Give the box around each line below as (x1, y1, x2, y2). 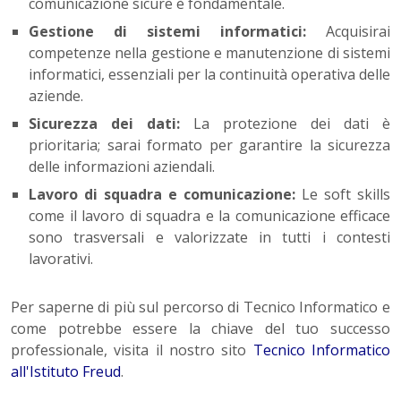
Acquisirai (306, 21, 390, 42)
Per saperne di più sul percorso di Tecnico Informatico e (11, 297, 390, 318)
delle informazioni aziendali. (29, 157, 215, 177)
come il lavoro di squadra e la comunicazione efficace (29, 206, 390, 226)
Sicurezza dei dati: (29, 114, 180, 134)
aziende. (29, 86, 83, 107)
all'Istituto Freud (11, 362, 121, 382)
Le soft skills (295, 184, 390, 205)
